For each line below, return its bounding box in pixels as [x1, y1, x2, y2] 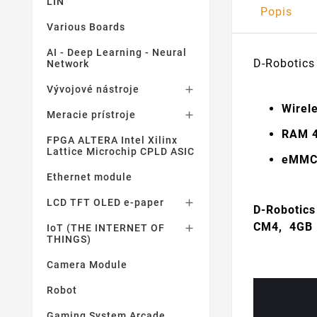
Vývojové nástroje [47, 83, 139, 95]
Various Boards [47, 21, 125, 33]
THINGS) [47, 234, 91, 245]
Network [47, 58, 89, 69]
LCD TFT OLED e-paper [47, 197, 164, 208]
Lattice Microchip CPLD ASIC [47, 146, 195, 157]
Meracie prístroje [47, 109, 136, 120]
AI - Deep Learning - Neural [47, 47, 187, 58]
